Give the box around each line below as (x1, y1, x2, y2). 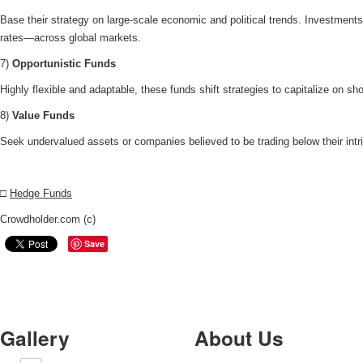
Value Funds (12, 109, 75, 122)
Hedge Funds (10, 187, 72, 199)
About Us (194, 323, 284, 352)
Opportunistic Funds (12, 58, 116, 70)
